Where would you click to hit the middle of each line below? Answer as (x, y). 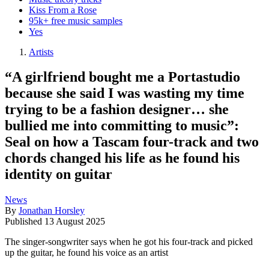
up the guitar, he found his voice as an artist (86, 253)
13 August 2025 (75, 222)
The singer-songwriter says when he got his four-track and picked (129, 242)
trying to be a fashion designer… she (117, 110)
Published (25, 222)
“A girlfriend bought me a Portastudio (122, 77)
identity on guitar (59, 174)
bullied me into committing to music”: (122, 126)
